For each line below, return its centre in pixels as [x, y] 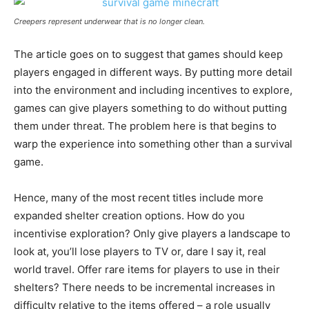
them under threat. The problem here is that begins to [145, 126]
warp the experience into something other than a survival [153, 143]
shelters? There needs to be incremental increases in [144, 287]
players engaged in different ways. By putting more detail [153, 72]
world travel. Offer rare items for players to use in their [147, 269]
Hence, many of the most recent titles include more [139, 197]
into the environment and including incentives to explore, [153, 90]
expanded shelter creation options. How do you [129, 215]
